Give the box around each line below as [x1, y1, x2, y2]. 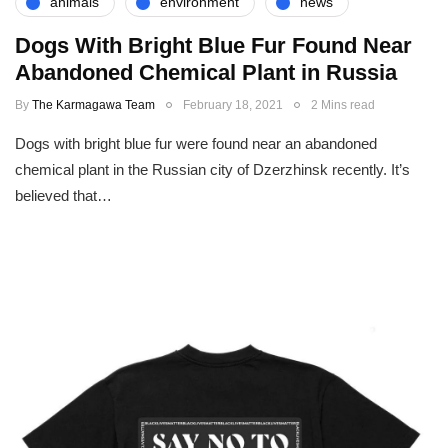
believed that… [15, 186, 112, 204]
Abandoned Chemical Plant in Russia [15, 59, 397, 85]
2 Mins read [311, 97, 375, 112]
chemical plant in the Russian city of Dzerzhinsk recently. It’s [15, 160, 410, 178]
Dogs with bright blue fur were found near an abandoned [15, 134, 377, 152]
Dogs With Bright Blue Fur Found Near [15, 32, 412, 58]
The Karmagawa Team [32, 97, 155, 112]
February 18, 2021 [183, 97, 283, 112]
